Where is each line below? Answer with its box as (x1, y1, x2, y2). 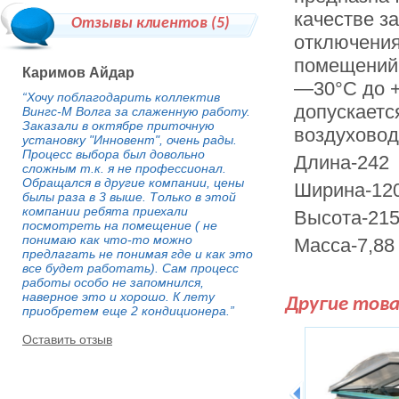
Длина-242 (294, 151, 389, 174)
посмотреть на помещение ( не (22, 218, 217, 232)
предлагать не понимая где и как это (22, 247, 253, 261)
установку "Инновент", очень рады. (22, 133, 237, 147)
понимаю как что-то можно (22, 232, 192, 247)
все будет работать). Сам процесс (22, 261, 239, 275)
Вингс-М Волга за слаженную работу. (22, 104, 250, 118)
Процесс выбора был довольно (22, 147, 205, 161)
